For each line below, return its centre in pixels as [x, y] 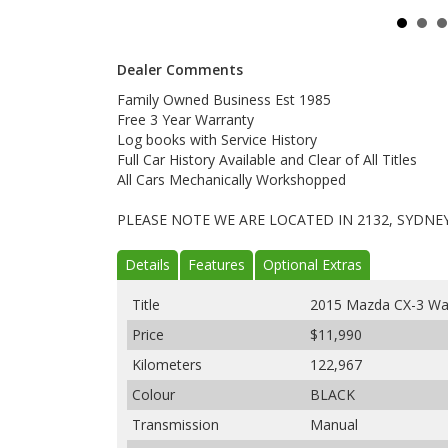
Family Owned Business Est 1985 [224, 99]
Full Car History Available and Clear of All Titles [267, 159]
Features [216, 264]
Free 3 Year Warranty [185, 119]
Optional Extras [312, 264]
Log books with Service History [217, 139]
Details [147, 264]
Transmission [175, 424]
